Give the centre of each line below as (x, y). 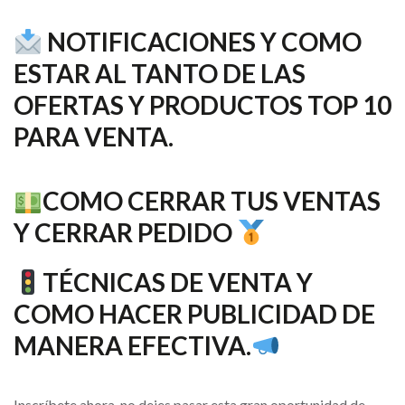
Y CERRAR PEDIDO (125, 232)
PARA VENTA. (94, 137)
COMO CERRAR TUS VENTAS (211, 201)
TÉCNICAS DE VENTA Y (177, 282)
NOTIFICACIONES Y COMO (202, 42)
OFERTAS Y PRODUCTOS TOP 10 (202, 105)
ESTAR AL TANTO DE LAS (160, 73)
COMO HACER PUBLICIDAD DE (194, 314)
